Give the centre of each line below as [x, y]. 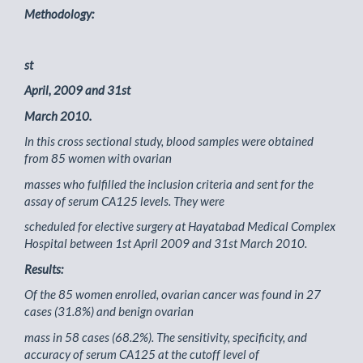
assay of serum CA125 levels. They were [124, 201]
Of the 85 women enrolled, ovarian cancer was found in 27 [173, 294]
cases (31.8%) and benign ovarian [109, 311]
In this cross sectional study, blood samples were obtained [169, 141]
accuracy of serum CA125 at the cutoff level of [142, 354]
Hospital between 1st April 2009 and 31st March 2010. [166, 243]
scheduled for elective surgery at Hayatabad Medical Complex [180, 226]
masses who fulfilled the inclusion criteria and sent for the [169, 184]
